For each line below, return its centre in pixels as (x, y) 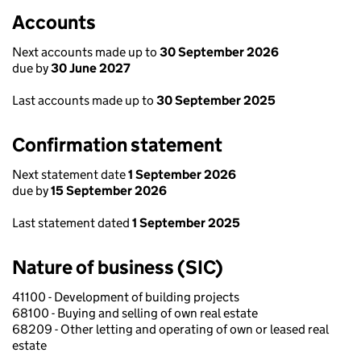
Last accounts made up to (84, 100)
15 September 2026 (109, 191)
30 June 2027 (91, 68)
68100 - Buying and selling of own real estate (135, 313)
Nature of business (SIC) (118, 267)
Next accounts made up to (86, 52)
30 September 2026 (219, 52)
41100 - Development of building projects (126, 297)
